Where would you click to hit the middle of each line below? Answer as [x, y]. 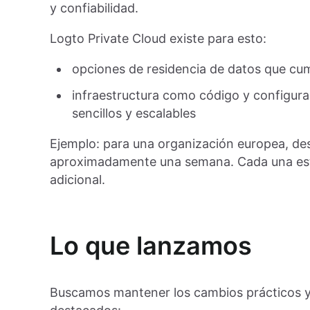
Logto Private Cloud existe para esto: [158, 39]
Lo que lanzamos [151, 246]
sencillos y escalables [134, 113]
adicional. [77, 180]
